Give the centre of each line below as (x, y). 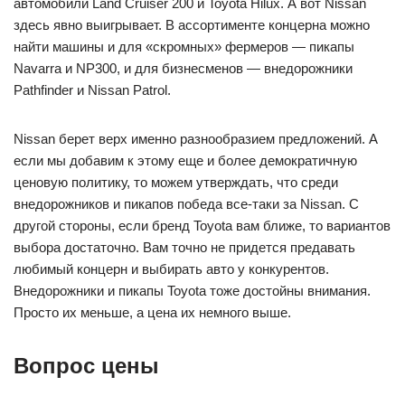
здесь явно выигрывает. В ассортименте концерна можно (192, 24)
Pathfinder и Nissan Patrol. (92, 89)
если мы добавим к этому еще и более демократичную (185, 160)
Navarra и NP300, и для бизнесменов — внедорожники (183, 68)
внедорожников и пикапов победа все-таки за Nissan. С (186, 203)
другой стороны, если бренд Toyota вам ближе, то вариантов (202, 225)
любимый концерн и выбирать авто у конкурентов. (171, 268)
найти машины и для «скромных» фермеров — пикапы (184, 46)
